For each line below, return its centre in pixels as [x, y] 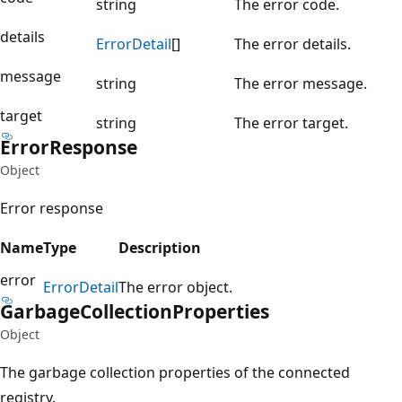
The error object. [175, 287]
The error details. [293, 44]
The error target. [291, 122]
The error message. [301, 83]
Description [160, 247]
